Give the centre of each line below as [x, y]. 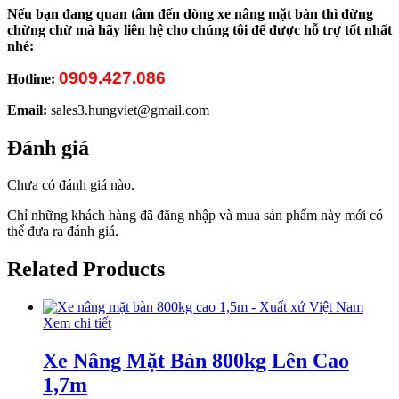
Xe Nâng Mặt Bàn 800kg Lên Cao [196, 361]
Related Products [86, 269]
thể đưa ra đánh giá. [63, 232]
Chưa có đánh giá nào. [71, 185]
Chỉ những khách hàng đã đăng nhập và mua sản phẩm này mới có [195, 216]
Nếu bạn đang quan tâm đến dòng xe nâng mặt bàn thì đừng [190, 13]
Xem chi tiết [77, 323]
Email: [29, 110]
